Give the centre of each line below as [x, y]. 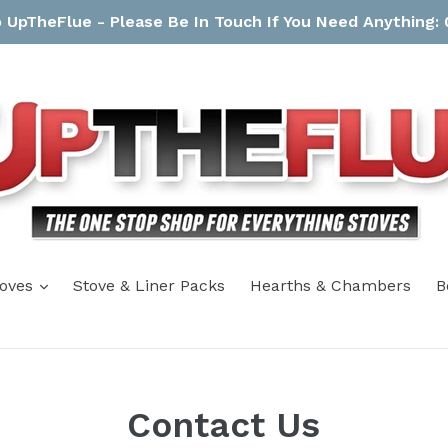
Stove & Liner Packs [148, 285]
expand [75, 284]
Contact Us [224, 425]
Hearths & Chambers [330, 285]
